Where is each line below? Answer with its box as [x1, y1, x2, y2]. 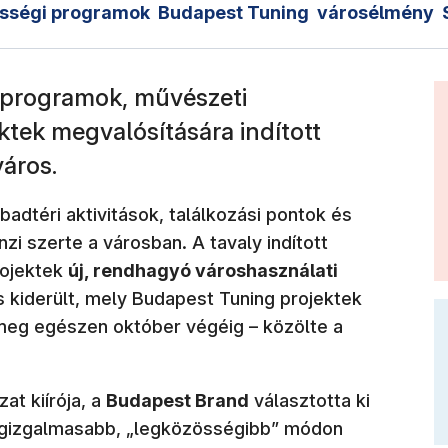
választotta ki [249, 389, 370, 411]
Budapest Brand [106, 389, 249, 411]
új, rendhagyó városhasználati [68, 259, 338, 281]
